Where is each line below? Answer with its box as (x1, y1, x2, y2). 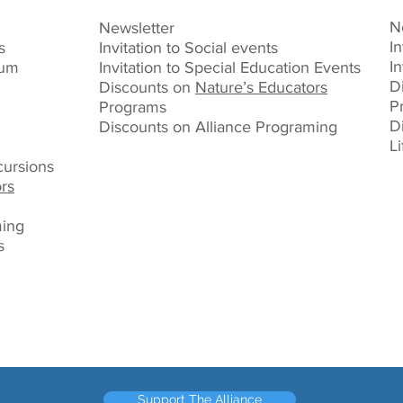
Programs (99, 98, 166, 116)
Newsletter (99, 19, 175, 37)
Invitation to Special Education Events (99, 58, 361, 76)
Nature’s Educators (195, 78, 327, 96)
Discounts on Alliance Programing (99, 118, 337, 136)
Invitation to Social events (99, 39, 278, 57)
